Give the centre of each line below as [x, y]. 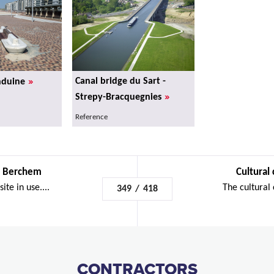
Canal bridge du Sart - [120, 81]
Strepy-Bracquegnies [118, 97]
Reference [91, 117]
